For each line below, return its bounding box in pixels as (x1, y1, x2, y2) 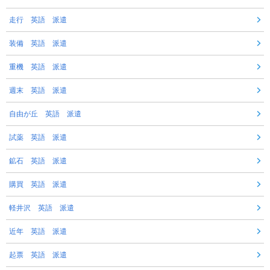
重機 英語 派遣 (9, 62, 67, 71)
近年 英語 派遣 (9, 227, 67, 236)
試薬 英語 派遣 (9, 133, 67, 142)
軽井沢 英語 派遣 (9, 203, 74, 212)
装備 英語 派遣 (9, 39, 67, 48)
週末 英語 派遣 (9, 86, 67, 95)
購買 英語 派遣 (9, 180, 67, 189)
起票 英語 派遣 (9, 250, 67, 259)
